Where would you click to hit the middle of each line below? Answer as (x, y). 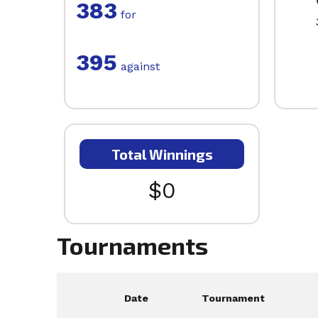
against (138, 67)
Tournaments (132, 246)
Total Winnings (162, 154)
